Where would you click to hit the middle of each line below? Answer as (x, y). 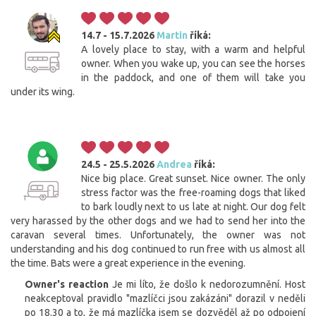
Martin (172, 35)
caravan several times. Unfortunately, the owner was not (158, 235)
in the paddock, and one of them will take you (193, 77)
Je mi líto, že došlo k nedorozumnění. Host (209, 284)
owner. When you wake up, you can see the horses (193, 63)
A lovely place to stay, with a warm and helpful (193, 49)
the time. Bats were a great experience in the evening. (128, 263)
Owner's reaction (67, 284)
